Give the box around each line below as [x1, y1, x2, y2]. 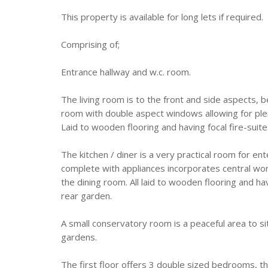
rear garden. [61, 190, 112, 202]
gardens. [61, 231, 97, 243]
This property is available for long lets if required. [61, 11, 263, 23]
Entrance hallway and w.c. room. [61, 66, 191, 78]
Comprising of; [61, 38, 120, 51]
